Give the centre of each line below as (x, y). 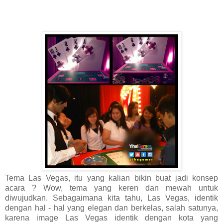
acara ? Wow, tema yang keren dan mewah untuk (111, 188)
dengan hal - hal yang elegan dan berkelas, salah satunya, (111, 208)
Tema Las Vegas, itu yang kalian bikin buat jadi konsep (111, 178)
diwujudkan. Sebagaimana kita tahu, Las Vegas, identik (111, 198)
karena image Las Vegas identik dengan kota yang (111, 218)
